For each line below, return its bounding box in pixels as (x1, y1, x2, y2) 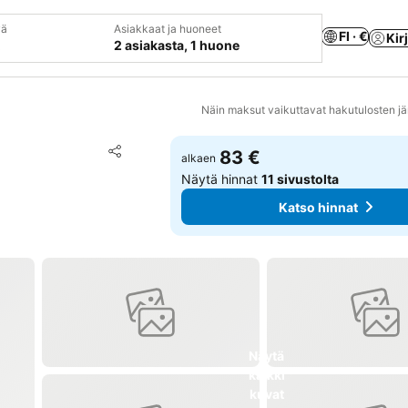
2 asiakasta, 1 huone (114, 37, 240, 53)
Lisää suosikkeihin (129, 140, 254, 158)
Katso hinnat (279, 199, 359, 215)
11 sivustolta (261, 171, 340, 187)
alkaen (181, 151, 217, 165)
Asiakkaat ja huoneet (114, 22, 221, 36)
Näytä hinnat (181, 171, 262, 187)
